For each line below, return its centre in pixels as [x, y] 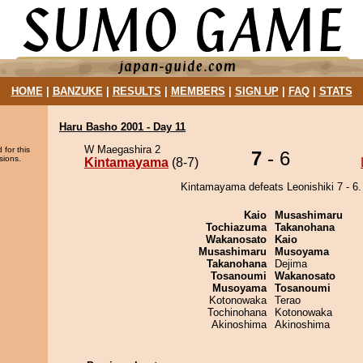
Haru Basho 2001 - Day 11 [122, 127]
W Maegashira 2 [122, 149]
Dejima [291, 264]
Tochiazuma [236, 227]
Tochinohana [237, 312]
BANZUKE [77, 91]
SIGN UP [256, 91]
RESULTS [137, 91]
